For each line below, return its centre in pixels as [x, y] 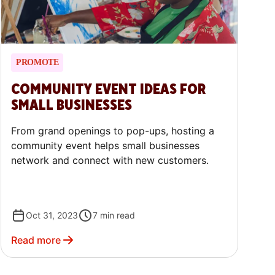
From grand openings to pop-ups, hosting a [113, 131]
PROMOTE [37, 63]
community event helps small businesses [106, 146]
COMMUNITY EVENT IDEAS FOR [109, 90]
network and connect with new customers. [110, 161]
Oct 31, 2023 [52, 215]
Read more [36, 240]
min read [118, 215]
